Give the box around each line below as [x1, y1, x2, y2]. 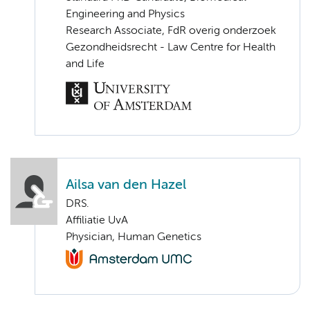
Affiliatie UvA [66, 215, 128, 226]
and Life [66, 58, 104, 70]
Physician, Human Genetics [66, 231, 201, 243]
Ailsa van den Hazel [66, 178, 186, 192]
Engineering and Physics [66, 8, 185, 20]
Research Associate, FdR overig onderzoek [66, 25, 276, 37]
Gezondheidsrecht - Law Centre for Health [66, 42, 275, 53]
